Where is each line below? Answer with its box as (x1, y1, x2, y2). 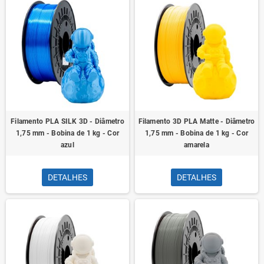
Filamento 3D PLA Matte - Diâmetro (138, 117, 255, 126)
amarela (184, 141, 209, 149)
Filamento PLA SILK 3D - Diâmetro (11, 117, 124, 126)
